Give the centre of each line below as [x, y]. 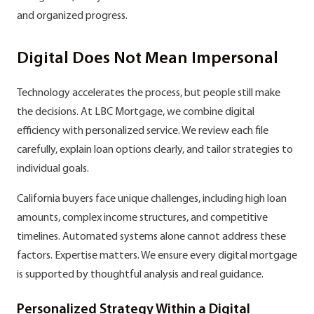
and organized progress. [72, 16]
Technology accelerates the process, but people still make [149, 93]
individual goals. [53, 169]
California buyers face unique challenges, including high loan [152, 199]
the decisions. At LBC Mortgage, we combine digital [136, 112]
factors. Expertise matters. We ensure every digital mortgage [157, 256]
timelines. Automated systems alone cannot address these [151, 237]
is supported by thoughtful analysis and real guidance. [140, 275]
